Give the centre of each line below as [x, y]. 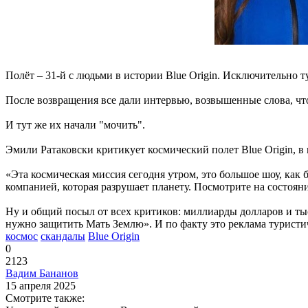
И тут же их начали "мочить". [75, 124]
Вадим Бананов [42, 273]
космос [22, 236]
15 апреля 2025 [41, 285]
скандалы [63, 236]
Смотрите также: [45, 298]
